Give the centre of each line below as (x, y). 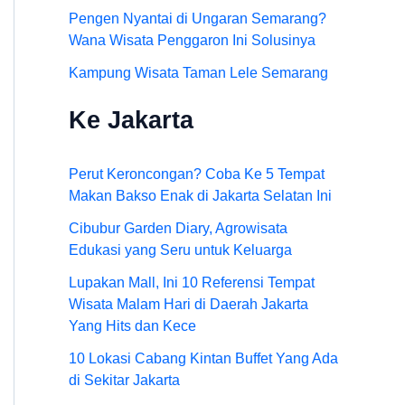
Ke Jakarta (131, 120)
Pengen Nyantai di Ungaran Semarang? (198, 19)
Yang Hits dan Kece (132, 325)
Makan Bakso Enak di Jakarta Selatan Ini (200, 195)
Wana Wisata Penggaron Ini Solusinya (192, 41)
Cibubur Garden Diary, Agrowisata (178, 228)
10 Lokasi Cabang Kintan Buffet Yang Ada (203, 358)
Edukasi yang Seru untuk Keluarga (180, 250)
